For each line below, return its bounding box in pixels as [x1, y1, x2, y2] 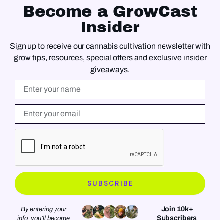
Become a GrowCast [23, 2, 197, 20]
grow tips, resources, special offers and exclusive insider [13, 53, 207, 62]
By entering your [20, 205, 66, 213]
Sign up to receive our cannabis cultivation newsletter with [10, 41, 210, 50]
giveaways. [90, 65, 130, 74]
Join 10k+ [161, 205, 193, 213]
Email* [14, 104, 37, 112]
